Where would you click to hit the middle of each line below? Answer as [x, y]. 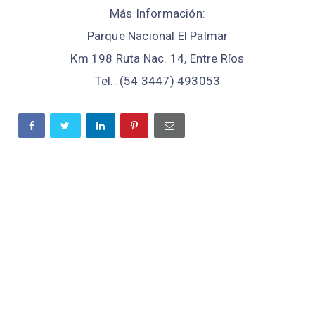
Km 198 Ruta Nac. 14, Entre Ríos [157, 58]
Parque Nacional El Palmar [157, 36]
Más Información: [157, 13]
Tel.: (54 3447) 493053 [157, 81]
